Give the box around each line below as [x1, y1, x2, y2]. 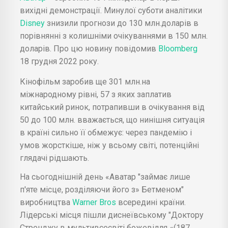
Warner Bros [70, 197, 118, 207]
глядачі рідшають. [20, 153, 89, 163]
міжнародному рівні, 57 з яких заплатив [20, 89, 172, 99]
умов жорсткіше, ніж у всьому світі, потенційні [20, 140, 199, 150]
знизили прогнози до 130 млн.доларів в [47, 18, 198, 28]
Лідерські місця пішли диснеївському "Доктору [20, 210, 204, 220]
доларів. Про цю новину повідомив [20, 43, 158, 53]
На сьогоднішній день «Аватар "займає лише [20, 172, 190, 182]
